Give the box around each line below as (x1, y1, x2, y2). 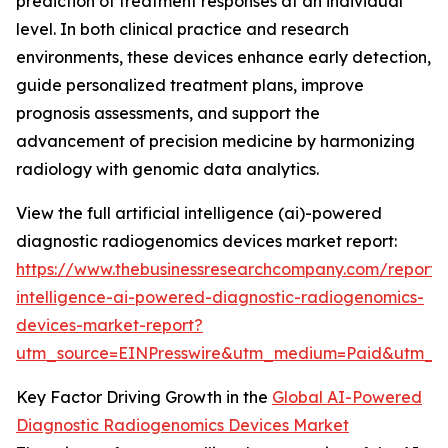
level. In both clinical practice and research (16, 19, 349, 40)
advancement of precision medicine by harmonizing (16, 131, 415, 152)
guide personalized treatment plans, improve (16, 75, 364, 96)
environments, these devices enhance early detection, (16, 47, 431, 68)
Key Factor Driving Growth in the (16, 387, 272, 408)
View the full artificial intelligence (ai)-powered (16, 203, 382, 224)
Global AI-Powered (272, 387, 422, 408)
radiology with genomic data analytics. (16, 159, 319, 180)
